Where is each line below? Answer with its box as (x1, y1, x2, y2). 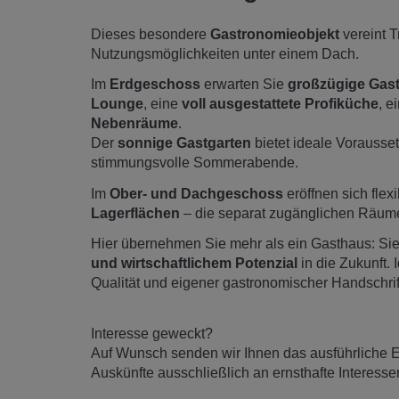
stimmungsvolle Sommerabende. (91, 155, 298, 171)
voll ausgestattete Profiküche (182, 96, 379, 112)
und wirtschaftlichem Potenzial (91, 256, 301, 272)
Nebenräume (91, 116, 178, 132)
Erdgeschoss (110, 77, 204, 93)
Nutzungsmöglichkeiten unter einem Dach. (91, 45, 359, 61)
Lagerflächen (91, 205, 183, 221)
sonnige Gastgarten (114, 135, 251, 151)
